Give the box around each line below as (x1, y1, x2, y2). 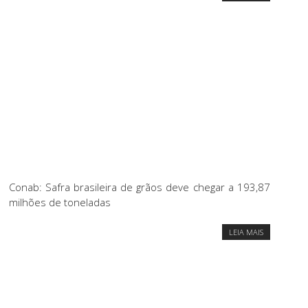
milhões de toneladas (9, 195, 111, 210)
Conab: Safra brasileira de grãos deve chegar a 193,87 (9, 180, 270, 195)
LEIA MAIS (228, 227, 263, 238)
